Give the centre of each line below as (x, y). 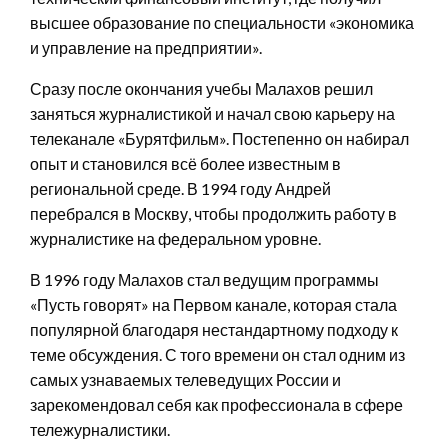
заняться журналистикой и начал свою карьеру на (212, 113)
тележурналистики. (100, 429)
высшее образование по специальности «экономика (222, 22)
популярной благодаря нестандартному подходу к (214, 329)
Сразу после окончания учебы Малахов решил (201, 88)
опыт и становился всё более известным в (185, 163)
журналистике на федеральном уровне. (175, 238)
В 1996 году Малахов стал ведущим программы (204, 279)
